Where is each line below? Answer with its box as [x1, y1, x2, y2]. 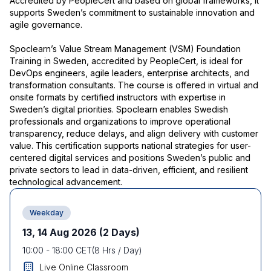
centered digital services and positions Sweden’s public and [10, 152, 250, 163]
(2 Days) [99, 226, 140, 238]
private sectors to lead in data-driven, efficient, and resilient [10, 165, 248, 175]
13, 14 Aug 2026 [22, 226, 97, 238]
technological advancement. [10, 177, 122, 187]
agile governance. [10, 19, 82, 30]
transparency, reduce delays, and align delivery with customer [10, 128, 258, 139]
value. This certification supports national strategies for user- [10, 140, 251, 151]
